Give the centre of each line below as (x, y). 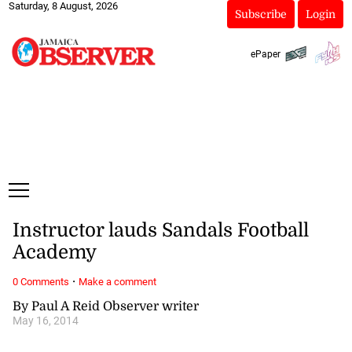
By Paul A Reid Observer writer (105, 306)
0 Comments (40, 281)
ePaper (265, 54)
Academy (54, 253)
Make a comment (117, 281)
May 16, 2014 (45, 321)
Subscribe (260, 14)
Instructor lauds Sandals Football (160, 231)
